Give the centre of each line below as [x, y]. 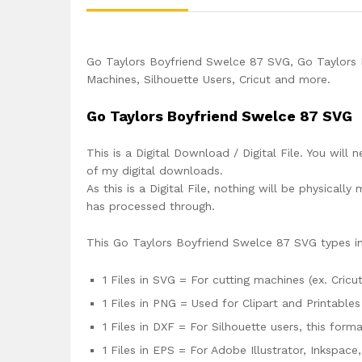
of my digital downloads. [155, 170]
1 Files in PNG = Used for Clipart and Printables [232, 303]
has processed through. [151, 206]
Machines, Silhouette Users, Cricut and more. [208, 79]
